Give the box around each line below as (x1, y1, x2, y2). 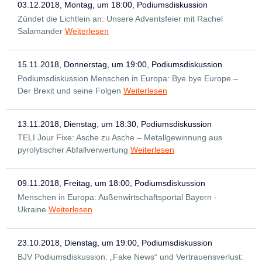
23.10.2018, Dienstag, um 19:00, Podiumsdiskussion (18, 238, 212, 248)
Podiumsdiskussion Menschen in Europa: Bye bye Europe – (18, 73, 238, 83)
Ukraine (18, 205, 46, 215)
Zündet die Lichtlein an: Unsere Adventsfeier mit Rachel (18, 13, 223, 23)
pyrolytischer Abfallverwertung (18, 145, 128, 155)
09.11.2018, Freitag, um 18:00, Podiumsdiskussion (18, 178, 205, 188)
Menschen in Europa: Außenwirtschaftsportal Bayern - (18, 192, 217, 202)
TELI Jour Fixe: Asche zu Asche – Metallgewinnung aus (18, 133, 222, 143)
